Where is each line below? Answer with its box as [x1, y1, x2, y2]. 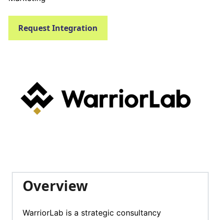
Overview [22, 176, 88, 195]
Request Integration [18, 23, 98, 33]
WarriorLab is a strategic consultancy [22, 208, 161, 218]
